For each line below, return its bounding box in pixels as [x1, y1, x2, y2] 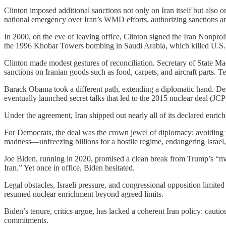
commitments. [4, 216, 48, 225]
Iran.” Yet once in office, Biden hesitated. [4, 163, 135, 173]
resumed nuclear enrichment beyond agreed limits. [4, 190, 163, 199]
